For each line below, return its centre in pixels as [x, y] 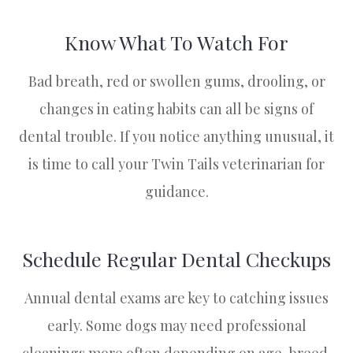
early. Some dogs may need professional [176, 326]
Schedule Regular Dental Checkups [176, 259]
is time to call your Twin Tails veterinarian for [176, 164]
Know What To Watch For [176, 43]
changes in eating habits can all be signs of [176, 109]
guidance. [176, 192]
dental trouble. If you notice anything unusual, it [176, 137]
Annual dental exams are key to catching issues [176, 298]
